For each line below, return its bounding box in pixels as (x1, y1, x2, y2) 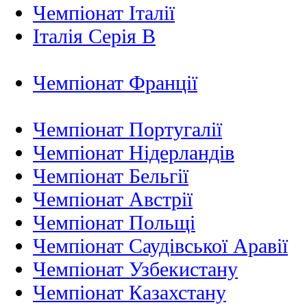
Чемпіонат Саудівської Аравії (33, 234, 288, 257)
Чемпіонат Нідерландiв (33, 140, 234, 164)
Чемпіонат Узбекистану (33, 257, 238, 280)
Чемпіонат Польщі (33, 210, 195, 234)
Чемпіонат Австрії (33, 187, 193, 210)
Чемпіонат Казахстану (33, 280, 226, 304)
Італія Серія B (33, 24, 156, 47)
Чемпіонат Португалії (33, 117, 222, 140)
